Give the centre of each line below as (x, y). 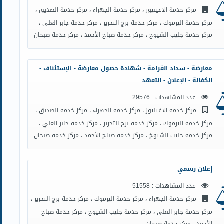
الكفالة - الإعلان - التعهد (177, 80)
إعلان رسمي (195, 169)
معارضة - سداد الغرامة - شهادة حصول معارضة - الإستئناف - (126, 68)
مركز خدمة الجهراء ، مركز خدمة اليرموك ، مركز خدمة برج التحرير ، (114, 199)
